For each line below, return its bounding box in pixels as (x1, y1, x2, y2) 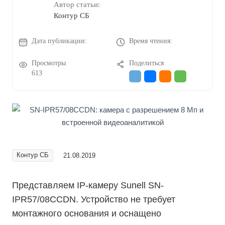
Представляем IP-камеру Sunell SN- (12, 180, 164, 190)
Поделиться (129, 59, 164, 67)
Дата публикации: (32, 37, 87, 45)
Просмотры (32, 59, 66, 67)
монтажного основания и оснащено (12, 208, 161, 218)
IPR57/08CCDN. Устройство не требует (12, 194, 175, 204)
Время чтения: (129, 37, 172, 45)
